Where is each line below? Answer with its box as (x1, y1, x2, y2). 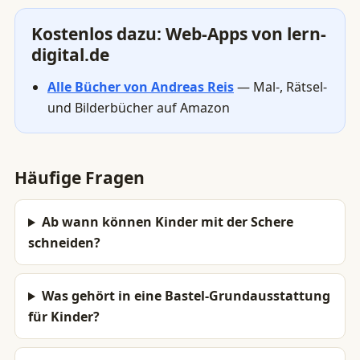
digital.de (31, 43, 109, 67)
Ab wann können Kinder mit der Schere (41, 213, 293, 231)
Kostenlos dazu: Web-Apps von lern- (31, 22, 326, 46)
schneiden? (28, 234, 100, 252)
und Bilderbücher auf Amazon (47, 99, 230, 117)
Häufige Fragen (14, 166, 145, 190)
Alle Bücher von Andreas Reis (47, 78, 234, 96)
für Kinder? (28, 308, 100, 326)
